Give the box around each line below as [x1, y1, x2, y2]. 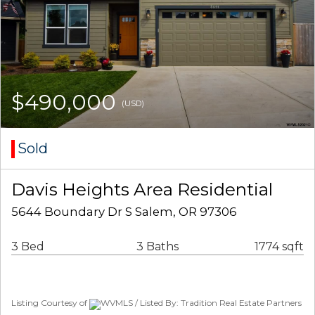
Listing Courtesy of [11, 297, 89, 309]
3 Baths [136, 240, 179, 254]
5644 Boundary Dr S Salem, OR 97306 [11, 205, 237, 219]
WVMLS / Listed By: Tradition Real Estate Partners [101, 297, 302, 309]
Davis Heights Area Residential [11, 179, 273, 200]
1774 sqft [255, 240, 304, 254]
